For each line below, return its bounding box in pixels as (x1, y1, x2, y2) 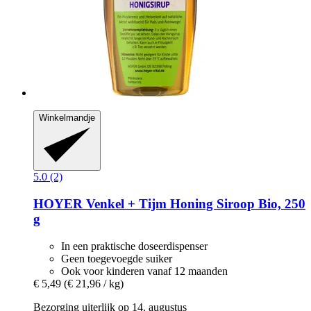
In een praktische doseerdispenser (61, 239, 208, 252)
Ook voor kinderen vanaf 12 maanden (61, 264, 228, 277)
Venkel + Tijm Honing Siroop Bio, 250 (83, 196, 305, 211)
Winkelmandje (39, 112, 95, 123)
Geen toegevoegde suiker (61, 252, 172, 264)
